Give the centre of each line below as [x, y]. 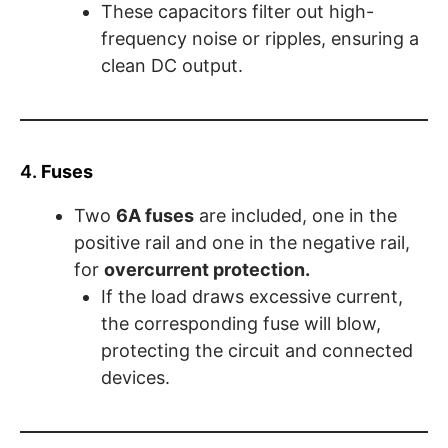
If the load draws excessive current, [252, 297]
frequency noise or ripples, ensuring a [260, 39]
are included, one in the [295, 216]
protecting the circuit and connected [257, 351]
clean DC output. [172, 66]
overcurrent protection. [207, 270]
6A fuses [155, 216]
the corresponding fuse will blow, [241, 324]
